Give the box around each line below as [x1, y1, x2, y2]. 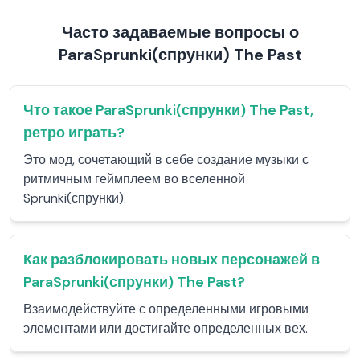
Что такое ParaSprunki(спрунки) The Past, [23, 100, 313, 120]
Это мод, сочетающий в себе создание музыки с [23, 151, 309, 168]
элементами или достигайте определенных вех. [23, 320, 308, 337]
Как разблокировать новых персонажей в [23, 250, 320, 269]
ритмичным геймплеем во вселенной [23, 170, 245, 187]
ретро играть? [23, 123, 125, 142]
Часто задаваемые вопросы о [61, 22, 299, 43]
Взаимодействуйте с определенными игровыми [23, 301, 309, 317]
